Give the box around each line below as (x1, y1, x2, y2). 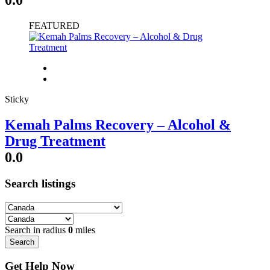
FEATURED (29, 20, 80, 31)
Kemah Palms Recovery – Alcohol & (5, 116, 231, 133)
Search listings (5, 177, 75, 190)
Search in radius (5, 225, 68, 236)
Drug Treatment (5, 133, 105, 149)
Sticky (5, 93, 29, 104)
